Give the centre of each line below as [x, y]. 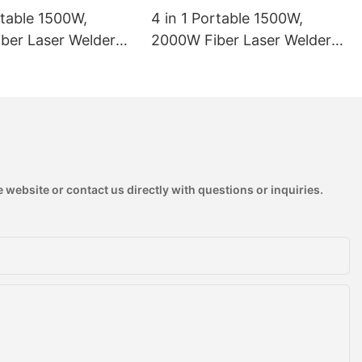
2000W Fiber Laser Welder [242, 40]
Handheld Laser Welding [234, 61]
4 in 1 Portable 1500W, [227, 18]
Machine [181, 83]
